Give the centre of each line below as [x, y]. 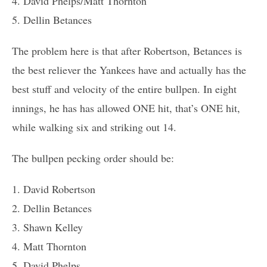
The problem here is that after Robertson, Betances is [127, 50]
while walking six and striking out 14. [94, 127]
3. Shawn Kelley [47, 227]
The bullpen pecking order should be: [93, 158]
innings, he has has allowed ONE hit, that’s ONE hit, [126, 108]
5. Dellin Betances [52, 19]
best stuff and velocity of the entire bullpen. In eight [124, 89]
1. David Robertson [54, 189]
